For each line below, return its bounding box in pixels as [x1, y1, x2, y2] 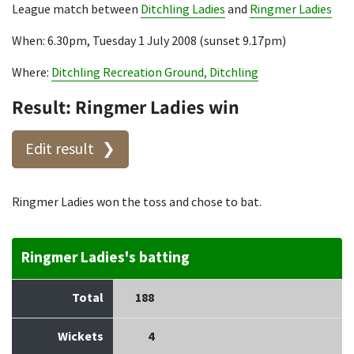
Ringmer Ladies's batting [21, 248, 190, 267]
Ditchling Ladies [141, 2, 225, 17]
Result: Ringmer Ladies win [12, 93, 239, 119]
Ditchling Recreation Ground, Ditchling [51, 65, 258, 81]
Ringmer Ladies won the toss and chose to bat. [12, 194, 262, 210]
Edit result [25, 139, 94, 159]
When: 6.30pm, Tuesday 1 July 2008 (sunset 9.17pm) [12, 33, 286, 49]
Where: [12, 65, 51, 81]
